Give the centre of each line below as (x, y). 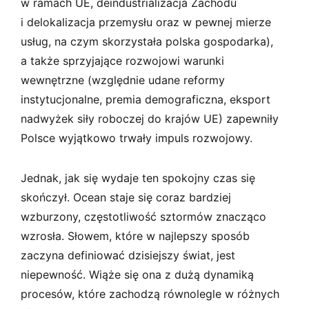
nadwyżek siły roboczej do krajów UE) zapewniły (150, 118)
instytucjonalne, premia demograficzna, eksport (146, 99)
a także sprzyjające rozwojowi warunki (122, 60)
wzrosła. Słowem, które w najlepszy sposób (135, 236)
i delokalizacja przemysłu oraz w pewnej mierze (146, 22)
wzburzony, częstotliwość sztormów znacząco (143, 216)
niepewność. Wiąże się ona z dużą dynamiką (137, 274)
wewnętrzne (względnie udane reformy (123, 80)
